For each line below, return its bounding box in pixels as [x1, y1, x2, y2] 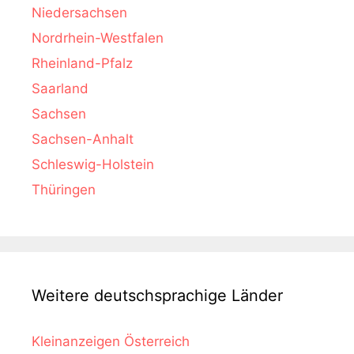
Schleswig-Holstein [32, 156, 154, 172]
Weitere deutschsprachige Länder [32, 285, 283, 305]
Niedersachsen [32, 4, 127, 21]
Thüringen [32, 181, 96, 198]
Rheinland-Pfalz [32, 55, 133, 71]
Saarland [32, 80, 88, 96]
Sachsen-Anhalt [32, 130, 134, 147]
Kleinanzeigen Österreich [32, 333, 190, 349]
